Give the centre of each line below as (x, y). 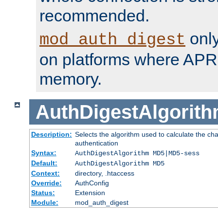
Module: (45, 203)
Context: (45, 173)
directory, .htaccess (104, 173)
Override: (46, 183)
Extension (90, 193)
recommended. (94, 15)
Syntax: (44, 153)
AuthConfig (92, 183)
